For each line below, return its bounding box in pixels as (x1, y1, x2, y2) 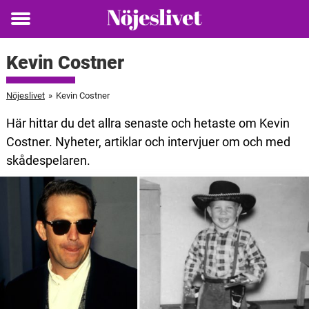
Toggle (11, 21, 48, 36)
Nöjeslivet (6, 90, 45, 101)
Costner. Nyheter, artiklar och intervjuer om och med (6, 134, 290, 149)
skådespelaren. (6, 153, 90, 168)
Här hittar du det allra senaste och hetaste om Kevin (6, 116, 290, 130)
